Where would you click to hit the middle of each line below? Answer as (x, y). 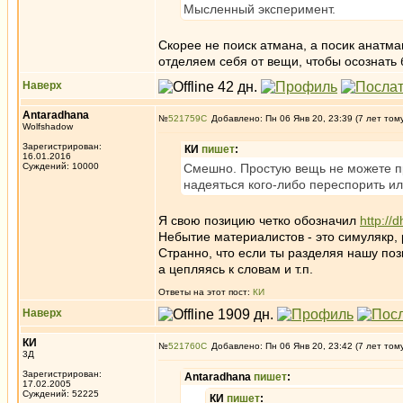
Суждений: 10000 (61, 166)
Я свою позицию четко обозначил (259, 220)
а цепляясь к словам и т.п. (236, 269)
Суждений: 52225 (61, 394)
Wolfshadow (48, 126)
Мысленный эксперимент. (260, 9)
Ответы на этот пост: (206, 292)
